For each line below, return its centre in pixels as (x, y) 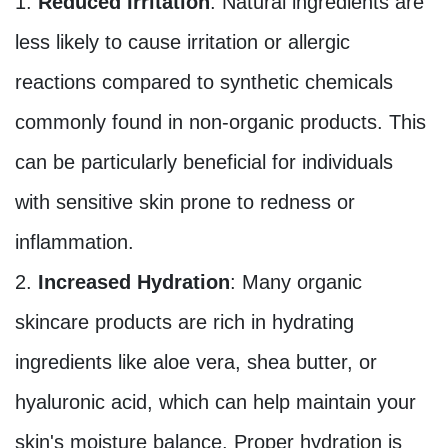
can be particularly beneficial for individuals (204, 162)
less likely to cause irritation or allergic (182, 42)
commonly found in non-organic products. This (220, 122)
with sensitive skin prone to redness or (185, 202)
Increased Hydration (134, 282)
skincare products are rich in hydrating (184, 322)
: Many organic (296, 282)
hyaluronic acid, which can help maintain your (215, 402)
